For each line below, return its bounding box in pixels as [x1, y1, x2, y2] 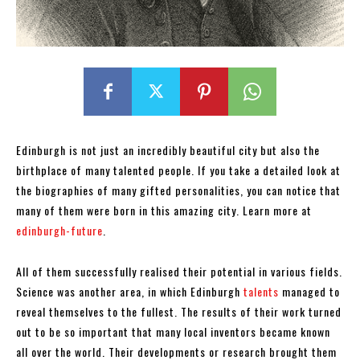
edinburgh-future [16, 221, 103, 239]
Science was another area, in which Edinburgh [16, 282, 243, 300]
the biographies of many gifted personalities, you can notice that [16, 181, 341, 198]
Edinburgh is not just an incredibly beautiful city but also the [16, 141, 320, 158]
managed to [279, 282, 340, 300]
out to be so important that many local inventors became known [16, 322, 330, 340]
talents [243, 282, 279, 300]
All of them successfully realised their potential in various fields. [16, 262, 342, 280]
